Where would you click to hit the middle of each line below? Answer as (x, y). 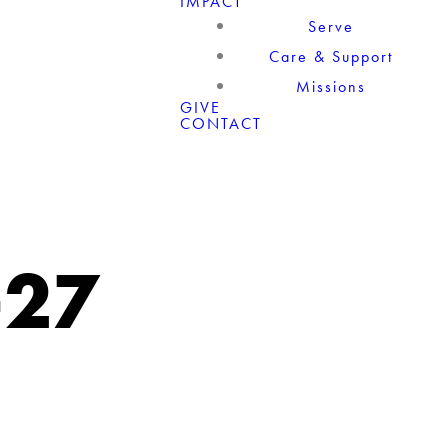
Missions (331, 86)
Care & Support (331, 56)
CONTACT (221, 123)
